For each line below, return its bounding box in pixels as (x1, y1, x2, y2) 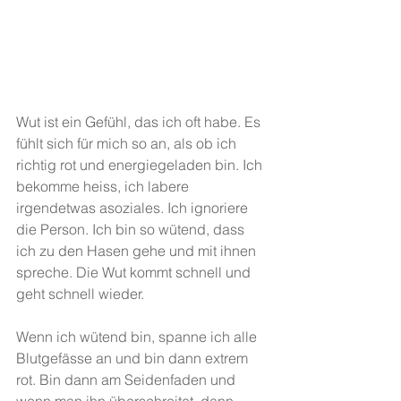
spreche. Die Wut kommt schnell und (16, 263, 254, 281)
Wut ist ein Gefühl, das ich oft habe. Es (16, 113, 264, 131)
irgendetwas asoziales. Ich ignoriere (16, 199, 252, 217)
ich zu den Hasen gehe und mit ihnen (16, 242, 260, 260)
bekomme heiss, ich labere (16, 177, 192, 195)
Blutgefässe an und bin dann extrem (16, 349, 252, 367)
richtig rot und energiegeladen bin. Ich (16, 156, 266, 174)
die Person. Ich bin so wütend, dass (16, 220, 248, 238)
